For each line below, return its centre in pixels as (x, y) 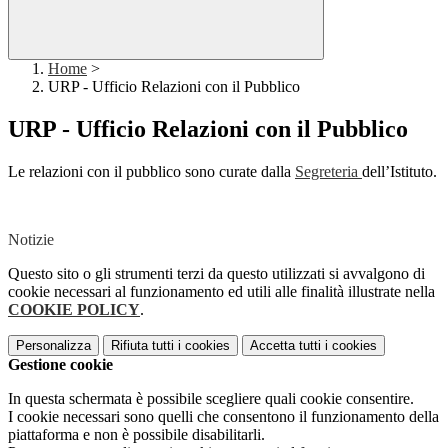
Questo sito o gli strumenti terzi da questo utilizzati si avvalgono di (216, 274)
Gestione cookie (60, 365)
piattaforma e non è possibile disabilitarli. (136, 435)
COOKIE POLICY (74, 310)
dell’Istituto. (399, 172)
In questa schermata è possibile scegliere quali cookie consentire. (211, 399)
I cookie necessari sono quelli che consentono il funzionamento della (223, 417)
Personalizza (53, 346)
